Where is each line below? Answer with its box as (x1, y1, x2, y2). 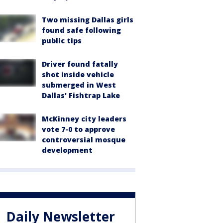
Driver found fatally (42, 59, 118, 69)
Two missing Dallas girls (42, 15, 133, 24)
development (42, 145, 93, 155)
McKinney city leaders (42, 114, 126, 123)
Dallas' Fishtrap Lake (42, 91, 120, 100)
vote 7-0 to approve (42, 124, 115, 134)
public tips (42, 36, 82, 45)
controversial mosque (42, 135, 125, 144)
